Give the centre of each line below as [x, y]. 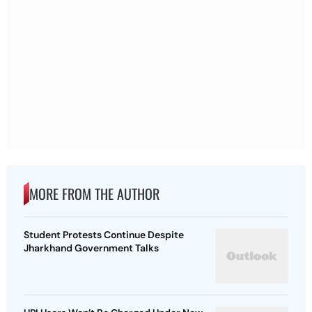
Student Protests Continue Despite [104, 235]
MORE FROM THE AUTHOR [94, 194]
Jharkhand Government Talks [91, 248]
